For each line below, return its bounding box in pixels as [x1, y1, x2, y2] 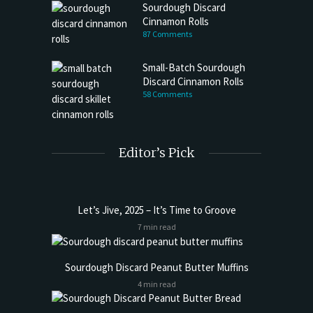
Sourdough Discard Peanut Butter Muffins [64, 260, 249, 274]
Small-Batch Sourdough [143, 61, 245, 75]
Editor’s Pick [118, 145, 195, 161]
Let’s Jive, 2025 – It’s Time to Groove [77, 203, 236, 217]
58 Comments [143, 89, 192, 100]
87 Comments [143, 29, 192, 40]
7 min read [137, 221, 176, 233]
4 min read [137, 278, 176, 289]
